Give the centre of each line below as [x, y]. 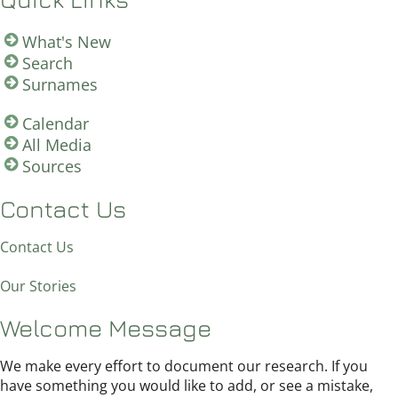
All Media [57, 144]
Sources [52, 166]
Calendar [56, 123]
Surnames [60, 84]
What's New [67, 41]
